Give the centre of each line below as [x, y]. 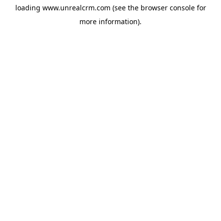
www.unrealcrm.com [76, 8]
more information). [110, 21]
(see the [124, 8]
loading [29, 8]
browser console [167, 8]
